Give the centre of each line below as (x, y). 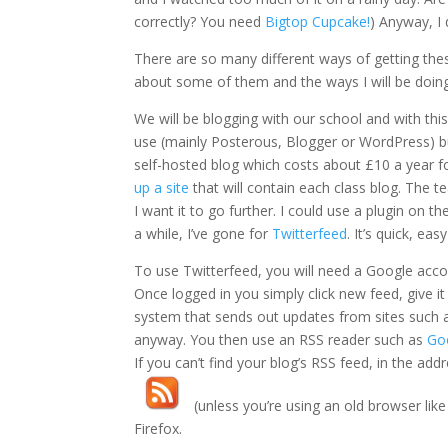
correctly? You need (200, 21)
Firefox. (158, 429)
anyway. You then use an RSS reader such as (281, 339)
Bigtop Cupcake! (318, 21)
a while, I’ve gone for (203, 233)
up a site (164, 187)
